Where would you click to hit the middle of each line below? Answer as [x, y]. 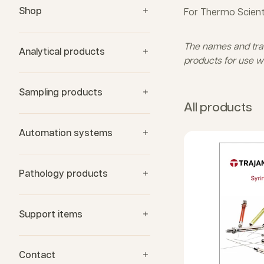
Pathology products [63, 174]
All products [218, 108]
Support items [51, 215]
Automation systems [66, 133]
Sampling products [61, 93]
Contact [37, 255]
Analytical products [62, 52]
